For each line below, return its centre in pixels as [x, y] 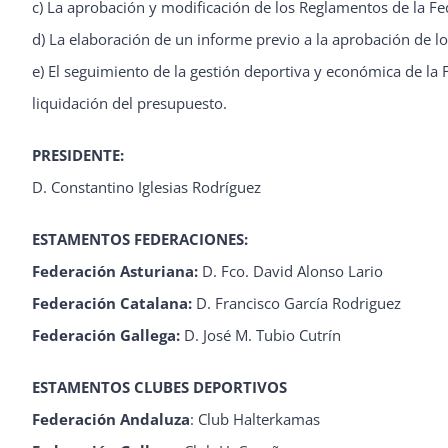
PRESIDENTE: [77, 155]
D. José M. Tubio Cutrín [262, 335]
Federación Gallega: [107, 335]
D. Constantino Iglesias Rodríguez [146, 187]
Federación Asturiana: [114, 271]
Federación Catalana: [111, 303]
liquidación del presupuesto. [129, 103]
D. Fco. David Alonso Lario [290, 271]
